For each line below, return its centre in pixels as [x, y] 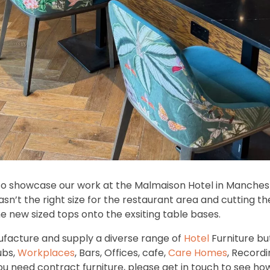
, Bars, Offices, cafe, [122, 253]
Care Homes [198, 253]
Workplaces [46, 253]
